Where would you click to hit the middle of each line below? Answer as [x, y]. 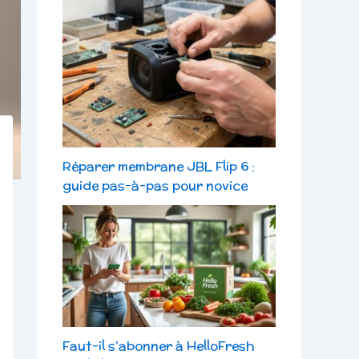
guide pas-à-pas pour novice [155, 186]
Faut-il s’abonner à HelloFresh [159, 345]
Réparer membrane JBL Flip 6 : [159, 167]
